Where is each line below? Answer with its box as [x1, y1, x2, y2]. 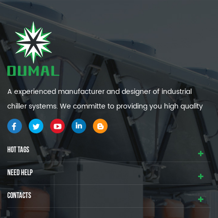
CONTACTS [7, 191, 31, 200]
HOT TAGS [7, 145, 29, 155]
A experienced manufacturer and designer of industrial [7, 86, 192, 97]
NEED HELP [7, 168, 33, 178]
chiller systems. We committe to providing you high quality [7, 100, 203, 112]
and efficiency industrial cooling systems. [7, 115, 145, 127]
